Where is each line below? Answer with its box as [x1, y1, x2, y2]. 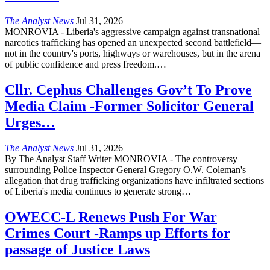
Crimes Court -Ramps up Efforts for [5, 225, 230, 241]
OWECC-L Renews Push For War [5, 209, 217, 225]
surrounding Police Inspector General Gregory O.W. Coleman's [5, 164, 246, 175]
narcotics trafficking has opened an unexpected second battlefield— [5, 37, 261, 48]
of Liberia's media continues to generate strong [5, 186, 181, 196]
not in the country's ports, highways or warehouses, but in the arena [5, 48, 260, 59]
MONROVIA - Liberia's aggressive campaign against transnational [5, 27, 260, 37]
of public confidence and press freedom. [5, 59, 157, 70]
